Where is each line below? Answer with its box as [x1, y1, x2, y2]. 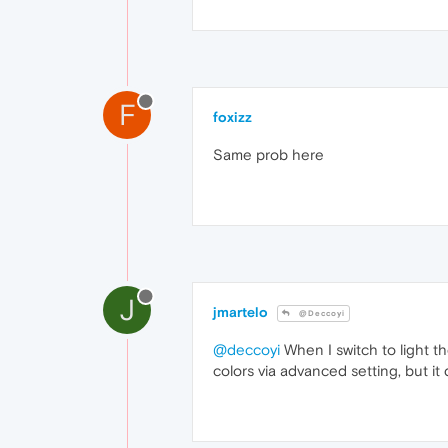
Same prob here [213, 145, 324, 163]
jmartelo [213, 303, 268, 320]
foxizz [213, 108, 252, 125]
